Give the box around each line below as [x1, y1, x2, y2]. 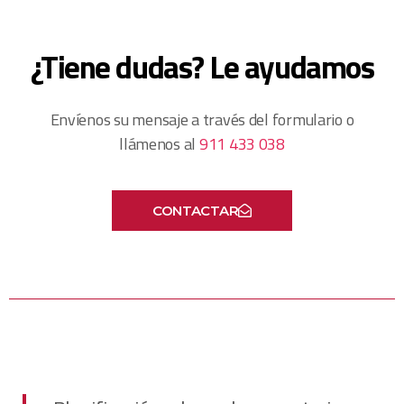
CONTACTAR [151, 202, 239, 220]
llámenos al [119, 132, 199, 157]
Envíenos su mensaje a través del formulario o [50, 107, 354, 133]
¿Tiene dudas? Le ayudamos [30, 42, 374, 92]
